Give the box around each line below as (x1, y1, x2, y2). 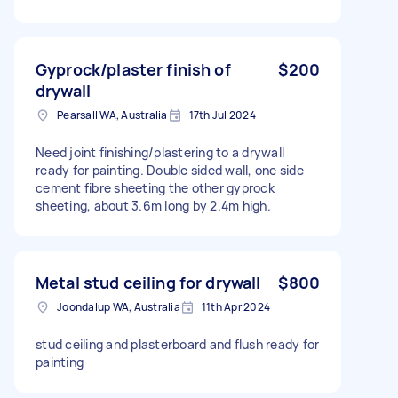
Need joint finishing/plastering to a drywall (36, 143, 284, 161)
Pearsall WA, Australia (57, 107, 168, 123)
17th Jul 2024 (188, 107, 256, 123)
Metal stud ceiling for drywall (36, 271, 261, 293)
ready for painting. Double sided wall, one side (36, 161, 304, 179)
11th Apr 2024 (201, 298, 270, 314)
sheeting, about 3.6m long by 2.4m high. (36, 196, 271, 214)
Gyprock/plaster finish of (36, 58, 231, 80)
